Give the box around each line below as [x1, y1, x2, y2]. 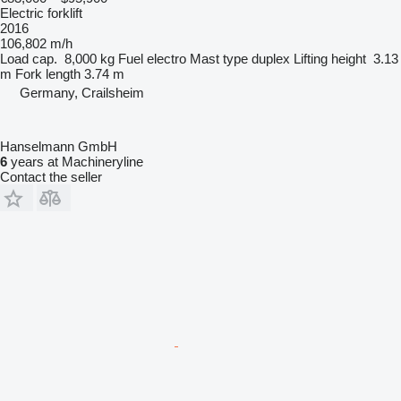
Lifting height [294, 50, 366, 66]
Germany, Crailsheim [20, 84, 144, 100]
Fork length [15, 65, 81, 81]
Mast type [190, 50, 248, 66]
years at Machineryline [7, 153, 143, 169]
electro [147, 50, 186, 66]
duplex [252, 50, 290, 66]
